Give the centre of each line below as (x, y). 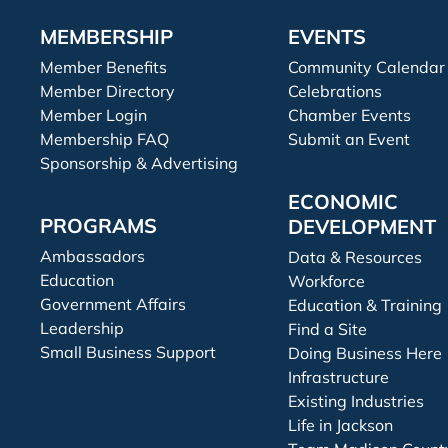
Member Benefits (103, 67)
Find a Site (327, 329)
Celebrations (334, 91)
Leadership (82, 328)
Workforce (326, 281)
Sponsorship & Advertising (139, 163)
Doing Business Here (364, 353)
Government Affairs (113, 304)
